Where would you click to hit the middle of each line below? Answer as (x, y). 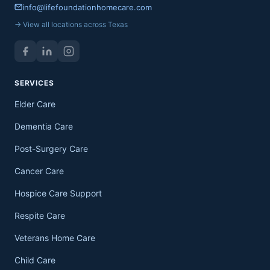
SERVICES (34, 83)
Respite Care (40, 215)
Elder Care (35, 104)
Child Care (35, 260)
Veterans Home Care (55, 237)
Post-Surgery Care (51, 148)
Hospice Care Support (58, 193)
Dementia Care (44, 126)
